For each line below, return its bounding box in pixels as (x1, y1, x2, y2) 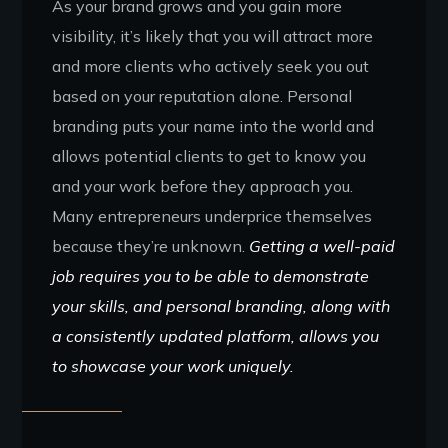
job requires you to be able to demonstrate (52, 265, 370, 286)
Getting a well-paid (249, 235, 396, 256)
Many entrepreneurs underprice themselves (52, 205, 373, 226)
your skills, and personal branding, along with (52, 295, 391, 316)
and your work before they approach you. (52, 175, 354, 196)
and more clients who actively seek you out (52, 55, 370, 76)
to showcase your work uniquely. (52, 355, 295, 376)
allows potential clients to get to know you (52, 145, 367, 166)
